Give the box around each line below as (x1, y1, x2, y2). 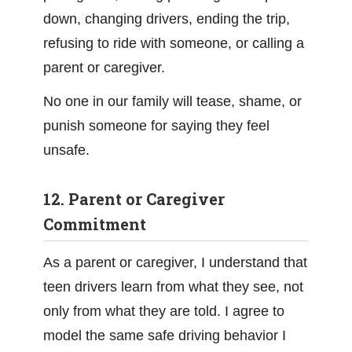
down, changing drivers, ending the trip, (43, 11, 290, 27)
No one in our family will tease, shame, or (43, 93, 302, 109)
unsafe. (43, 142, 90, 158)
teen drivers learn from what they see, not (43, 279, 303, 295)
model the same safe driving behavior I (43, 328, 286, 343)
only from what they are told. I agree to (43, 303, 284, 319)
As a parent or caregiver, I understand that (43, 255, 307, 270)
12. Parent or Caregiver (43, 189, 225, 209)
